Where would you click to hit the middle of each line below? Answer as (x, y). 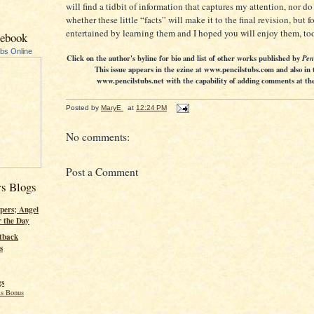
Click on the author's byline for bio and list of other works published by (184, 58)
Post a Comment (102, 172)
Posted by (83, 108)
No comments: (98, 136)
